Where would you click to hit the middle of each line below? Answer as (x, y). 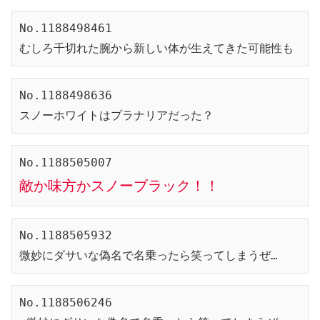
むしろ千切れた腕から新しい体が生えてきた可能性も (156, 48)
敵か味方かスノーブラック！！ (119, 185)
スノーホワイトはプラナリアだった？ (116, 115)
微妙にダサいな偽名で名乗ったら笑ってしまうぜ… (149, 255)
